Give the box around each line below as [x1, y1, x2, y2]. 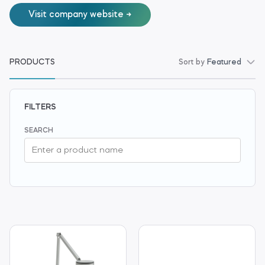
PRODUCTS [9, 59, 55, 66]
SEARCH [24, 127, 53, 134]
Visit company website [28, 10, 124, 20]
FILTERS [24, 104, 56, 111]
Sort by [179, 59, 207, 66]
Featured [207, 59, 241, 66]
